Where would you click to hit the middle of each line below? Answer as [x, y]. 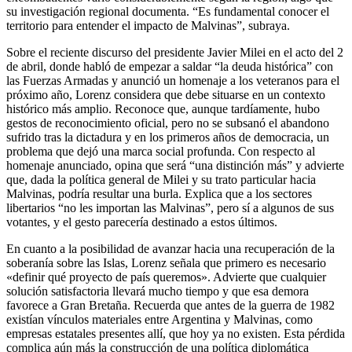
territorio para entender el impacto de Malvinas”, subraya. [148, 25]
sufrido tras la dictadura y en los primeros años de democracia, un [168, 137]
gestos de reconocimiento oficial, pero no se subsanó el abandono [168, 123]
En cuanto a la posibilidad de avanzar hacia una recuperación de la [170, 248]
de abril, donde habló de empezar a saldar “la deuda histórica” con [170, 66]
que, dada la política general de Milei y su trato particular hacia [161, 179]
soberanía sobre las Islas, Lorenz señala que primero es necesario [166, 262]
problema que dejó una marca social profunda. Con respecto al [161, 151]
